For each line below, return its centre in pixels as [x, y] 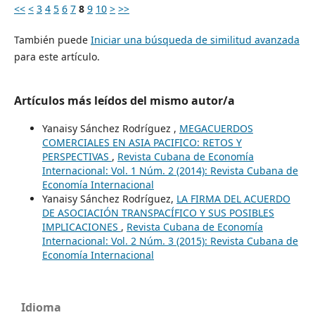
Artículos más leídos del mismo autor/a [124, 100]
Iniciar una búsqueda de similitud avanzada [195, 39]
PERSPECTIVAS [77, 156]
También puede [52, 39]
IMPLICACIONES [81, 226]
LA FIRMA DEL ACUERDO [233, 198]
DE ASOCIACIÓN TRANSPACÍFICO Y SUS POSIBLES [158, 212]
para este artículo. [57, 56]
